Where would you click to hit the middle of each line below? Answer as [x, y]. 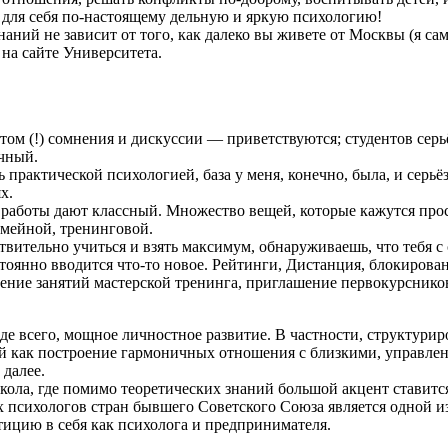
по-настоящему [114, 16]
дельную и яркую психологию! [274, 16]
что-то [138, 264]
